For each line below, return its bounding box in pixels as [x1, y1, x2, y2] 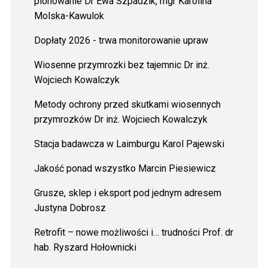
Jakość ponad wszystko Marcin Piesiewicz [33, 162, 216, 174]
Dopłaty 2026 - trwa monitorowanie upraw [33, 34, 208, 46]
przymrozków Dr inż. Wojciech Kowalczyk [33, 113, 208, 125]
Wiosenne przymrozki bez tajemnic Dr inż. [33, 59, 209, 71]
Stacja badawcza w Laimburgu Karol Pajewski [33, 138, 224, 150]
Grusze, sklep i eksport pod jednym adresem [33, 187, 221, 199]
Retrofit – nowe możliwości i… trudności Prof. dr [33, 226, 233, 238]
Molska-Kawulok [33, 10, 104, 22]
